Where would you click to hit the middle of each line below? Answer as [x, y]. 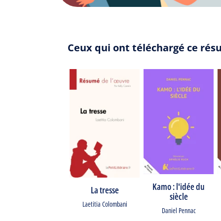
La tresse [105, 190]
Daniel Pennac [179, 210]
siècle [179, 196]
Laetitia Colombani [105, 204]
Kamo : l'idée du [179, 186]
